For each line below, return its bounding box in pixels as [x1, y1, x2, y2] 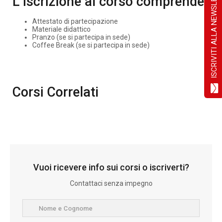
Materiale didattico [32, 25, 91, 33]
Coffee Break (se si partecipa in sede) [32, 41, 150, 49]
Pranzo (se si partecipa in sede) [32, 33, 130, 41]
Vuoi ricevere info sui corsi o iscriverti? [33, 162, 189, 172]
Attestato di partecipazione [32, 17, 118, 25]
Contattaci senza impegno [69, 179, 153, 188]
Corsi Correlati [12, 84, 99, 100]
